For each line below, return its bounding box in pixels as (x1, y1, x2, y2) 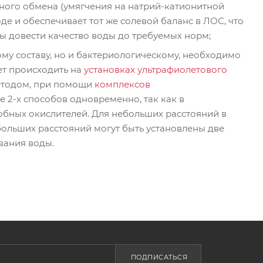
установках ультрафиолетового (84, 63, 227, 75)
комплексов (95, 78, 150, 90)
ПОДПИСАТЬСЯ (130, 253, 188, 262)
